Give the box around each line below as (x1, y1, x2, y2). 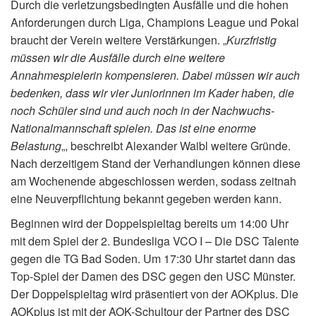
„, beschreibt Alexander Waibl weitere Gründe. (61, 137, 291, 154)
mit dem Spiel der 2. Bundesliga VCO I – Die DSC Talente (11, 232, 299, 249)
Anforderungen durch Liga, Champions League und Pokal (11, 13, 299, 30)
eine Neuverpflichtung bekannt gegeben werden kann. (11, 190, 281, 207)
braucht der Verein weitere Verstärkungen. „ (11, 31, 226, 48)
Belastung (11, 137, 61, 154)
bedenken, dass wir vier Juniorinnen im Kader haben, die (11, 84, 294, 101)
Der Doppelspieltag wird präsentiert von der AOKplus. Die (11, 285, 298, 302)
